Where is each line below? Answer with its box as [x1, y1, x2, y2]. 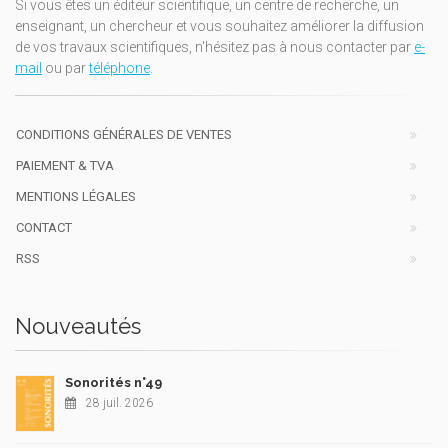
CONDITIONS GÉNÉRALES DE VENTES [16, 126, 232, 142]
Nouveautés [15, 312, 141, 339]
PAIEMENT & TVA [16, 157, 114, 173]
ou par [42, 59, 89, 76]
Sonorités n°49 [65, 374, 162, 390]
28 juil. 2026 [86, 395, 153, 410]
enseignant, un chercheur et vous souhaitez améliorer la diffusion [15, 17, 424, 34]
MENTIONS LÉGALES [16, 188, 136, 204]
